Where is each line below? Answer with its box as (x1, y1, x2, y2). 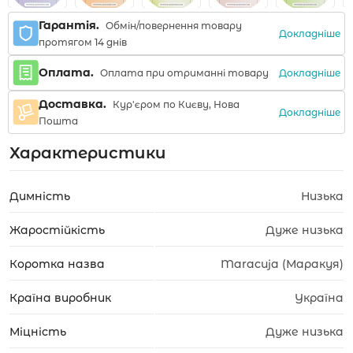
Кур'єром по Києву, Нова (110, 98, 240, 110)
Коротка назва (9, 257, 105, 271)
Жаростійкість (9, 223, 105, 237)
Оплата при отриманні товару (98, 67, 269, 79)
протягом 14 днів (39, 36, 127, 48)
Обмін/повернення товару (103, 20, 242, 32)
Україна (295, 291, 344, 305)
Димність (9, 189, 70, 203)
